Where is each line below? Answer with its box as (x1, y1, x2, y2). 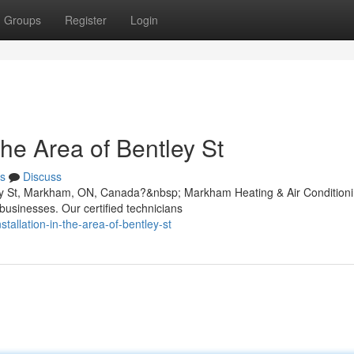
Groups (4, 12, 41, 28)
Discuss (23, 168, 62, 184)
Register (65, 12, 107, 28)
